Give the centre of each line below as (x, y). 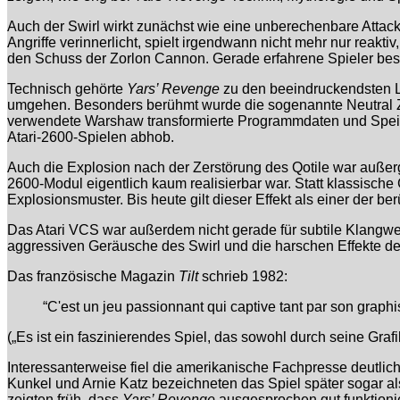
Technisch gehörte (67, 89)
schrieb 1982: (243, 277)
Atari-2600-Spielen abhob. (91, 137)
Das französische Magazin (93, 277)
